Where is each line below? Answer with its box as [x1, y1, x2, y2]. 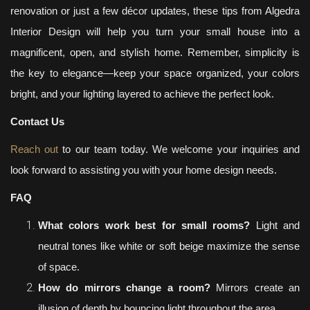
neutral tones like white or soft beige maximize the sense [38, 240, 300, 252]
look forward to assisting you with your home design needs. [10, 164, 277, 176]
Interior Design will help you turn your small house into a [10, 26, 300, 37]
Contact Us [10, 116, 64, 127]
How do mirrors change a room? [38, 282, 210, 293]
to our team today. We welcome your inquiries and [58, 143, 300, 155]
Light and [250, 219, 300, 231]
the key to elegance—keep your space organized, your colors [10, 67, 300, 79]
